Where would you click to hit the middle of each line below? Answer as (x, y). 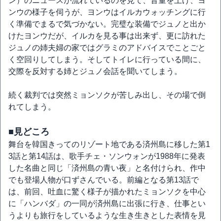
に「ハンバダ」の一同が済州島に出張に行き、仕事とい (107, 203)
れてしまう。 (32, 107)
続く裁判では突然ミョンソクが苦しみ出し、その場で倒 (107, 95)
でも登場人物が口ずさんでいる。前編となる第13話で (104, 180)
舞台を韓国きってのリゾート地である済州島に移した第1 (109, 144)
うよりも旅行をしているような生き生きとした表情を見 (107, 215)
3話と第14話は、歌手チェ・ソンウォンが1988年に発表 (107, 156)
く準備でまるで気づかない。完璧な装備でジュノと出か (107, 24)
